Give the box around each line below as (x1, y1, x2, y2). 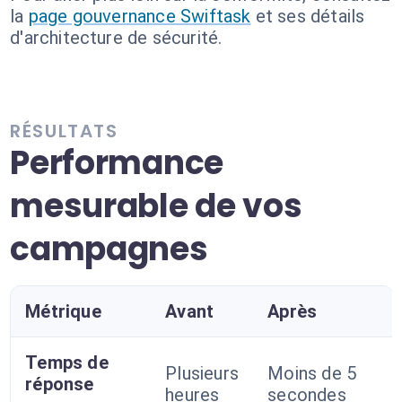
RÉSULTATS (10, 118, 118, 144)
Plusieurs (165, 363, 240, 384)
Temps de (25, 352, 109, 373)
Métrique (25, 301, 101, 322)
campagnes (10, 226, 208, 272)
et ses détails (255, 5, 365, 27)
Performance (10, 140, 223, 186)
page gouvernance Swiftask (28, 5, 251, 27)
